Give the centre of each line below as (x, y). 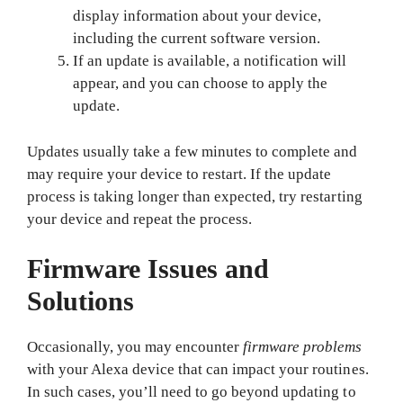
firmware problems (303, 347)
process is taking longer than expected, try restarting (195, 196)
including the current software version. (197, 38)
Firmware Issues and (148, 269)
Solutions (81, 301)
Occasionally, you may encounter (135, 347)
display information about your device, (197, 16)
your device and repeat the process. (140, 219)
